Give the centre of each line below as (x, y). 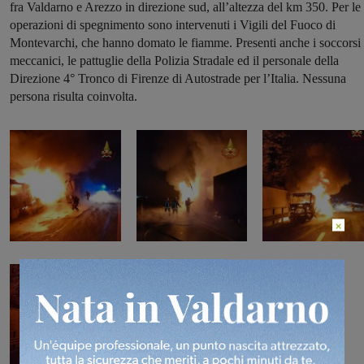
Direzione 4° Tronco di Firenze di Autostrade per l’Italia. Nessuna (178, 79)
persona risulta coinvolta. (74, 97)
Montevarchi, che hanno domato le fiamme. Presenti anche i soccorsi (185, 43)
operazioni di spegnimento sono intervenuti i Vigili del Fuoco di (173, 25)
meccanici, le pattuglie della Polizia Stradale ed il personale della (174, 61)
